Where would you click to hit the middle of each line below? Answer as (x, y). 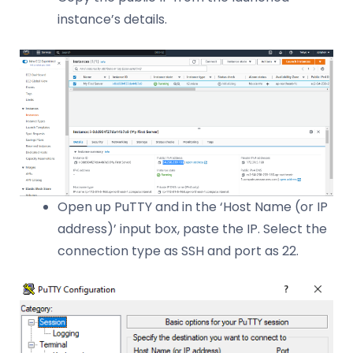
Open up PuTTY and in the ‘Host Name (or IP (193, 206)
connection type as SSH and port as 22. (178, 251)
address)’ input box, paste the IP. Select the (192, 229)
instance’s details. (112, 20)
